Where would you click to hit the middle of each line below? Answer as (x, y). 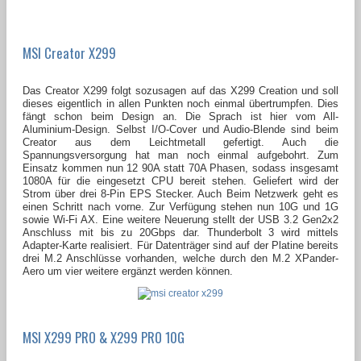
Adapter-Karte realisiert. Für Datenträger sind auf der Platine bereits (180, 245)
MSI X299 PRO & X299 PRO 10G (104, 337)
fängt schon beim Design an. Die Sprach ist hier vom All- (180, 116)
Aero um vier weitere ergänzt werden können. (128, 271)
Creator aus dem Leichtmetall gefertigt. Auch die (180, 142)
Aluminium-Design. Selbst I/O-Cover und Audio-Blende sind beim (180, 129)
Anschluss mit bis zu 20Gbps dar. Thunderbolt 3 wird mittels (180, 232)
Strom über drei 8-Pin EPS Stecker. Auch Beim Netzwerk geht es (180, 193)
